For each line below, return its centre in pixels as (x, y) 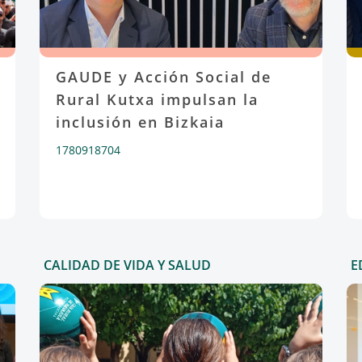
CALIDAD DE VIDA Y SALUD (127, 265)
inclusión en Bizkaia (140, 122)
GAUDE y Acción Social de (163, 77)
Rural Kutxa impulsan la (157, 99)
